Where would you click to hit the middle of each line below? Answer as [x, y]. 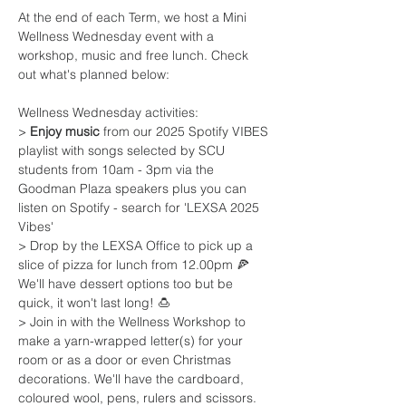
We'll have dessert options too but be [127, 284]
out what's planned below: [94, 74]
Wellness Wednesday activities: [108, 112]
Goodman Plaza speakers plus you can [134, 188]
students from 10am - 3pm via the [118, 169]
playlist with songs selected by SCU [123, 150]
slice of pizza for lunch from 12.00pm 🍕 [135, 265]
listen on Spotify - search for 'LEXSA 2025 [140, 208]
